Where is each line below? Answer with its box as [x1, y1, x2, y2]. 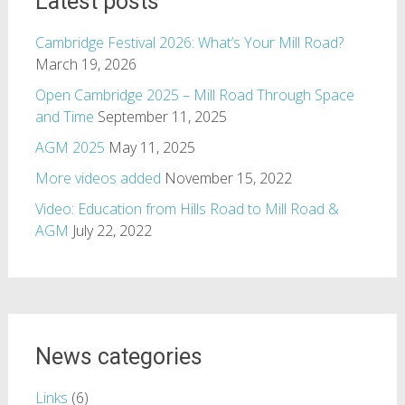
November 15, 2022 [164, 168, 292, 189]
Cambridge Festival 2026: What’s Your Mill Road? [34, 33, 344, 53]
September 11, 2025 [97, 107, 227, 127]
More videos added [34, 168, 161, 189]
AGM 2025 [34, 137, 105, 158]
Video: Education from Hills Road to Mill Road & [34, 199, 339, 220]
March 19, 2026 [34, 54, 137, 75]
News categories [34, 344, 202, 371]
